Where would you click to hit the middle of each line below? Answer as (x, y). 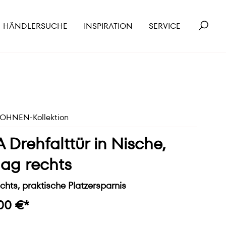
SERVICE (165, 26)
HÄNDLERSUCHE (35, 26)
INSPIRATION (108, 26)
